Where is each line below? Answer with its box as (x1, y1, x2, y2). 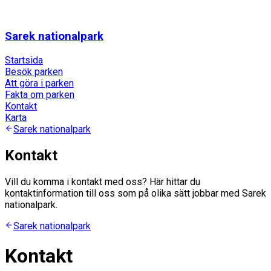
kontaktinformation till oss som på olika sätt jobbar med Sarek (5, 187, 266, 199)
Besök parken (5, 66, 63, 78)
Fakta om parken (5, 89, 74, 101)
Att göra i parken (5, 77, 74, 90)
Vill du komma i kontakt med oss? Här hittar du (5, 175, 200, 188)
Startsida (5, 54, 43, 67)
